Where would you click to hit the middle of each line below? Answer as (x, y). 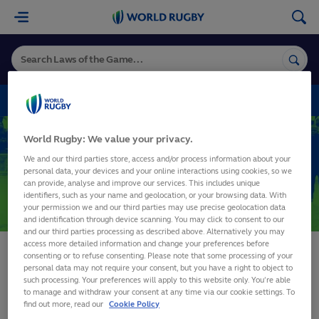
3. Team (48, 145)
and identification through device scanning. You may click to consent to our (154, 219)
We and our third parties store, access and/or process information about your (157, 158)
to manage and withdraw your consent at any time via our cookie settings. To (159, 292)
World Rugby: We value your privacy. (109, 139)
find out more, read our (65, 304)
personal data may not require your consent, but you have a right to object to (158, 267)
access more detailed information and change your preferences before (147, 243)
